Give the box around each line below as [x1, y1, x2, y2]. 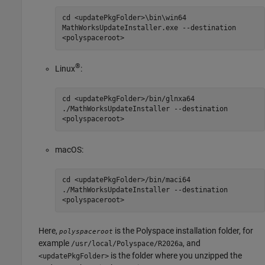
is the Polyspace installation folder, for [113, 225, 253, 235]
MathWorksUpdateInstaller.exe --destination [62, 24, 236, 32]
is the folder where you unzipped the [109, 250, 242, 260]
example [38, 238, 71, 248]
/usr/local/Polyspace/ [71, 239, 158, 248]
